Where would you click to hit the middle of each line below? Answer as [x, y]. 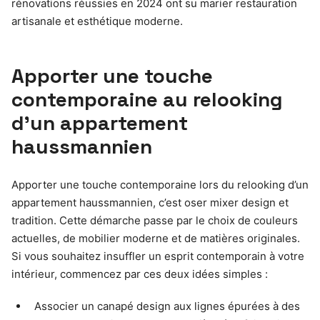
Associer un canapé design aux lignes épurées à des [167, 306]
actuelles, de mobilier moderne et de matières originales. [156, 239]
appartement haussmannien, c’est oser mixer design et [150, 203]
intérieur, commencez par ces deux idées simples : [140, 274]
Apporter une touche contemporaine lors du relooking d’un [160, 185]
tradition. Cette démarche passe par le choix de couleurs [155, 221]
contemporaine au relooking [147, 100]
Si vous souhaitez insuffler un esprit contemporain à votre [158, 256]
